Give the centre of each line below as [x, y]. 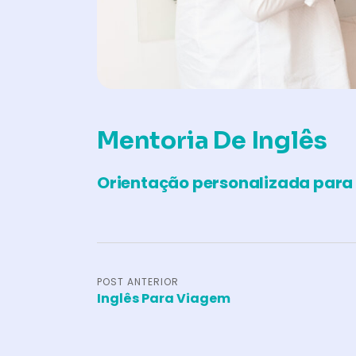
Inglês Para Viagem [164, 298]
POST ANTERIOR [138, 282]
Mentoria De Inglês [212, 141]
